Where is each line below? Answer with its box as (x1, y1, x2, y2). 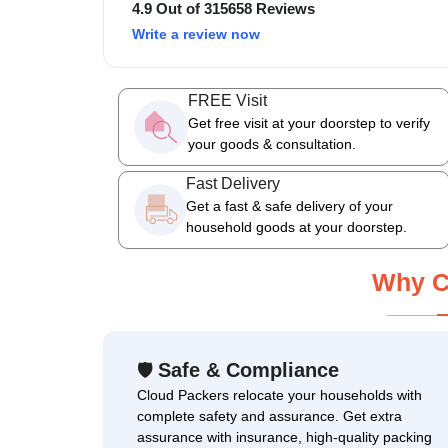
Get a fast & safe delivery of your (185, 198, 393, 214)
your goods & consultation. (187, 136, 356, 152)
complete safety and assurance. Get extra (137, 408, 402, 424)
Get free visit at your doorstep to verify (187, 115, 430, 131)
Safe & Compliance (152, 359, 339, 381)
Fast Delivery (185, 175, 280, 192)
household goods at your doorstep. (185, 219, 407, 235)
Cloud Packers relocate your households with (137, 387, 422, 403)
